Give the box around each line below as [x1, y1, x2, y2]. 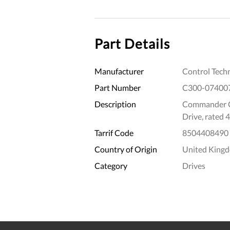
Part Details [94, 35, 170, 52]
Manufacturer [94, 66, 144, 76]
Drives [182, 160, 205, 170]
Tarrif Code [94, 127, 133, 138]
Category [94, 160, 127, 170]
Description [94, 99, 136, 109]
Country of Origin [94, 144, 157, 154]
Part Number [94, 82, 141, 92]
